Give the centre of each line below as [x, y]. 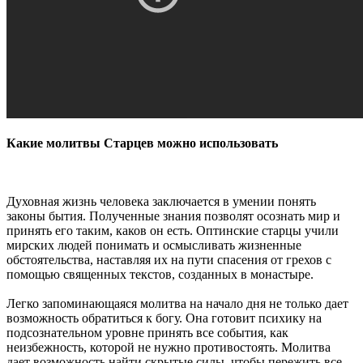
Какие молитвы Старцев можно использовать [142, 143]
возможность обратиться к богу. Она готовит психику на [164, 318]
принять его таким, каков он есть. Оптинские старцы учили [173, 230]
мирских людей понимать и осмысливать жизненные [154, 245]
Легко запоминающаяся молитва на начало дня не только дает [177, 303]
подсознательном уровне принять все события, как [147, 332]
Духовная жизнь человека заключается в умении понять [161, 201]
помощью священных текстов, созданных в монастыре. [160, 274]
